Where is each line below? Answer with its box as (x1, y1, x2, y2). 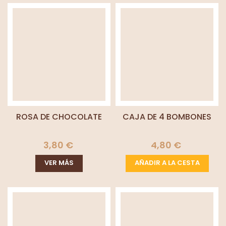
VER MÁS (44, 158, 74, 168)
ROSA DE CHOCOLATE (16, 111, 102, 123)
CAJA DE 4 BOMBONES (123, 111, 211, 123)
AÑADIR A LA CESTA (134, 158, 200, 168)
